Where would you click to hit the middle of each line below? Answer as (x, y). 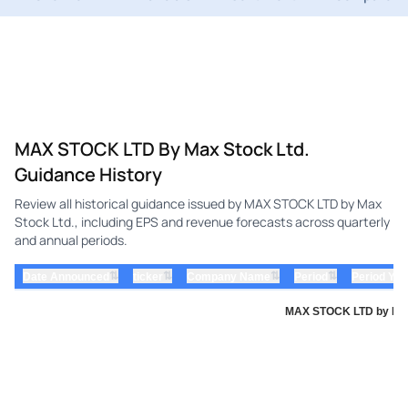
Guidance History (88, 174)
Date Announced (66, 276)
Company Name (229, 276)
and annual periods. (71, 240)
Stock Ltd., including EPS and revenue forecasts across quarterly (202, 221)
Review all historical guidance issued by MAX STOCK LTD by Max (198, 203)
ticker (148, 276)
